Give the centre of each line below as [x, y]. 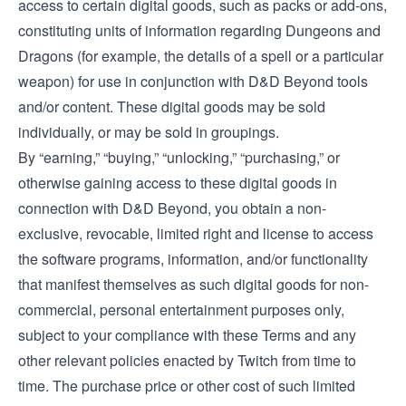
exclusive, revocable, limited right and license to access [196, 233]
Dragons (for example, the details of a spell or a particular [201, 56]
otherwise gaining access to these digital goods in [178, 183]
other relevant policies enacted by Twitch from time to [187, 360]
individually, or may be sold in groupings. [149, 132]
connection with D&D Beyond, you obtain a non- [172, 208]
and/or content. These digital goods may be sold [172, 106]
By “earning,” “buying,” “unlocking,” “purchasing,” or [179, 157]
